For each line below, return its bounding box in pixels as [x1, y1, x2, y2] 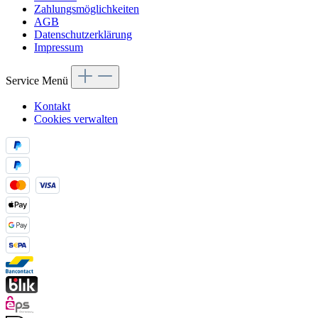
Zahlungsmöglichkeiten [34, 3, 139, 16]
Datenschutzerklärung [34, 28, 132, 41]
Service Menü [6, 75, 71, 87]
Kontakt [34, 100, 70, 113]
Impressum [34, 41, 83, 54]
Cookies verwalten [34, 113, 118, 126]
